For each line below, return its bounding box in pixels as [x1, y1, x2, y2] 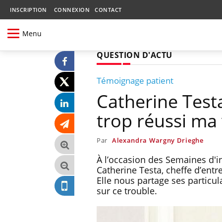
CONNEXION [54, 6, 90, 13]
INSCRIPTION [10, 6, 47, 13]
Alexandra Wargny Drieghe [111, 135, 204, 145]
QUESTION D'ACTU [97, 49, 172, 60]
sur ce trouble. [97, 184, 157, 197]
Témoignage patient [97, 74, 173, 86]
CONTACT [95, 6, 122, 13]
